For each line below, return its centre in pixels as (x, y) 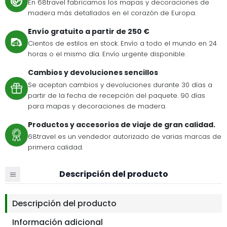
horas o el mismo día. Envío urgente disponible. (107, 54)
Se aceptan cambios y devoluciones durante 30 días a (120, 85)
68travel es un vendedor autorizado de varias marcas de (125, 137)
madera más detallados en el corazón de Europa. (112, 13)
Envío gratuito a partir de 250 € (89, 31)
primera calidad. (55, 147)
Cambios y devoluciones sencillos (93, 73)
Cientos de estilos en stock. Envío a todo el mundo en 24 (122, 44)
